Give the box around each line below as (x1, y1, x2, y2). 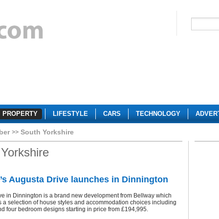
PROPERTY (2, 110, 38, 117)
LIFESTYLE (53, 110, 88, 117)
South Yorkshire (21, 128, 74, 136)
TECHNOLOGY (136, 110, 180, 117)
